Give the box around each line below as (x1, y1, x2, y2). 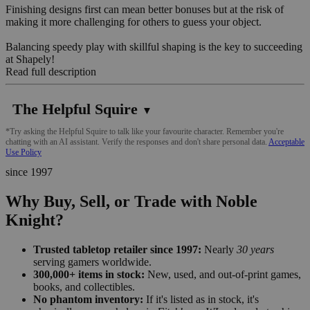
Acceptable (268, 136, 304, 147)
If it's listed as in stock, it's (143, 293, 259, 305)
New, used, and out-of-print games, (145, 268, 301, 280)
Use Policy (6, 147, 42, 157)
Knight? (6, 210, 64, 229)
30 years (237, 243, 274, 255)
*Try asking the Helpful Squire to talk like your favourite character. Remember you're (6, 126, 284, 136)
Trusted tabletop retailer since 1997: (33, 243, 201, 255)
